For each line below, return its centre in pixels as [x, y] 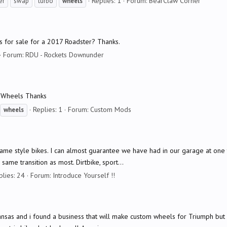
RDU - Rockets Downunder [65, 55]
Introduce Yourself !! [84, 176]
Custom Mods [111, 109]
